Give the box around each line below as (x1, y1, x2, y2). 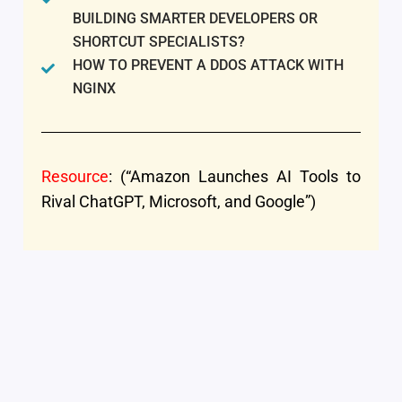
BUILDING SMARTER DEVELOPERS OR (72, 10, 318, 27)
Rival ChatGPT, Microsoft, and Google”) (41, 192, 316, 211)
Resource (41, 167, 109, 186)
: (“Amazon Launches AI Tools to (109, 167, 361, 186)
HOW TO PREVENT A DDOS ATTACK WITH (72, 57, 344, 74)
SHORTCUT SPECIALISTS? (72, 33, 245, 50)
